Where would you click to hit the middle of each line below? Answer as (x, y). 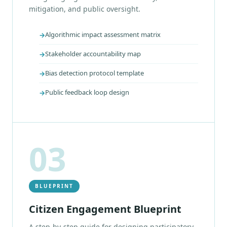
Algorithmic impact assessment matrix (103, 35)
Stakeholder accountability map (93, 54)
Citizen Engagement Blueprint (105, 209)
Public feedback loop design (87, 92)
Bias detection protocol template (94, 73)
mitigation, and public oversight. (85, 9)
